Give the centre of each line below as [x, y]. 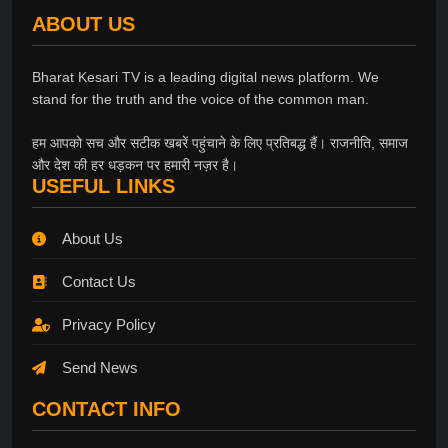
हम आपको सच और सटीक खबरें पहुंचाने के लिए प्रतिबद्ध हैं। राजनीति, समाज [220, 142]
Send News [100, 367]
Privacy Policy [109, 324]
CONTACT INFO [106, 408]
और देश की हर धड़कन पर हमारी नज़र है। [135, 164]
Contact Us [99, 281]
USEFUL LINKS [103, 185]
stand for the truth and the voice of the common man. [200, 98]
